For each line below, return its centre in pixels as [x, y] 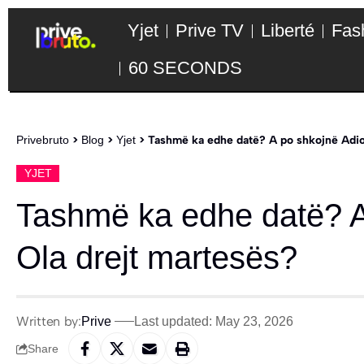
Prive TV [210, 30]
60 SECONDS [185, 67]
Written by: [49, 322]
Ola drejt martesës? [157, 258]
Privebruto [43, 140]
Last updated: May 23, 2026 [213, 321]
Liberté [288, 30]
